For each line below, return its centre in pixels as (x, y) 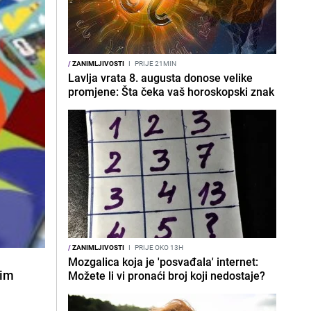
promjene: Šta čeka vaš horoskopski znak (171, 92)
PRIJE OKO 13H (158, 247)
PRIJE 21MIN (155, 63)
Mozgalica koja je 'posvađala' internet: (163, 262)
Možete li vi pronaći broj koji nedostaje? (167, 276)
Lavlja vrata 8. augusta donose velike (160, 78)
